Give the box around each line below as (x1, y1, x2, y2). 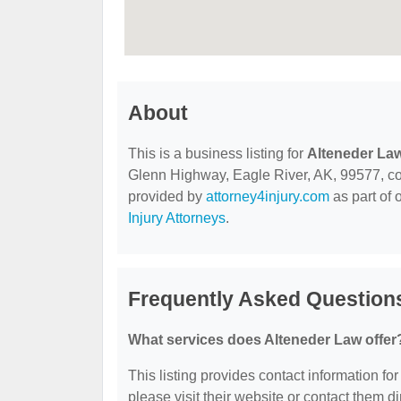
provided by (128, 189, 206, 205)
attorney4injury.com (206, 189, 329, 205)
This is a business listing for (128, 146, 307, 162)
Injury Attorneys (128, 210, 226, 226)
